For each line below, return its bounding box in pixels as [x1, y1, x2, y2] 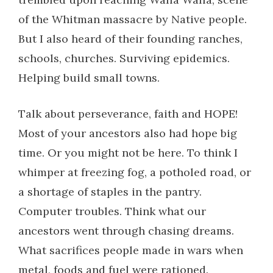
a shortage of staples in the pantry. [18, 184, 202, 199]
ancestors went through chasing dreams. [18, 223, 234, 238]
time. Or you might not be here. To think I [18, 145, 238, 160]
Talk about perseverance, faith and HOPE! [18, 106, 238, 121]
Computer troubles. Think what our [18, 204, 206, 218]
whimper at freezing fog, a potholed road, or [18, 165, 251, 179]
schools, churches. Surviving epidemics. [18, 51, 230, 65]
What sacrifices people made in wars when [18, 243, 243, 257]
